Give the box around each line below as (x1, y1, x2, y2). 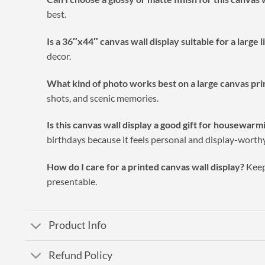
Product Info (49, 219, 107, 232)
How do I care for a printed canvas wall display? (46, 161, 244, 173)
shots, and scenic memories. (46, 92, 159, 104)
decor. (46, 50, 71, 62)
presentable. (46, 176, 97, 188)
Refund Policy (49, 248, 113, 261)
